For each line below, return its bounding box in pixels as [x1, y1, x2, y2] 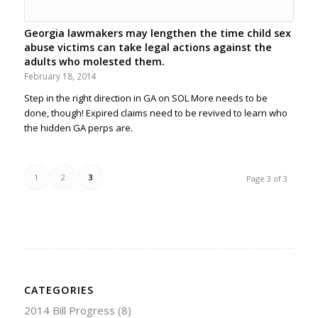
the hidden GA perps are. [23, 121, 133, 134]
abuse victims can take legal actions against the [23, 40, 272, 54]
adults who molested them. [23, 54, 165, 68]
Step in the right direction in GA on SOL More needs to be [23, 91, 268, 104]
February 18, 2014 [23, 70, 97, 82]
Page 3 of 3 [246, 172, 288, 184]
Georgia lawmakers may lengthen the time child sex [23, 26, 291, 40]
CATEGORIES [23, 283, 94, 297]
